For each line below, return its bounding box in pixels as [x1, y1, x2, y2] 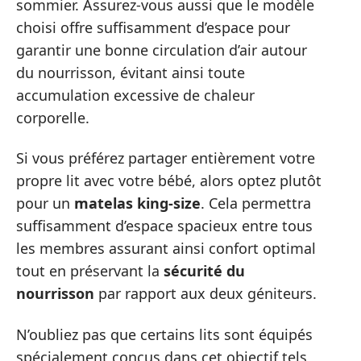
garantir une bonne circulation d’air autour [16, 39, 307, 60]
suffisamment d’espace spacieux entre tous [16, 216, 313, 236]
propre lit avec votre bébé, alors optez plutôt [16, 171, 322, 191]
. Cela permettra [201, 193, 311, 214]
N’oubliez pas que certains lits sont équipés [16, 324, 313, 344]
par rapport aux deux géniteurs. [94, 284, 317, 304]
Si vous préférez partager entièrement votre [16, 148, 315, 168]
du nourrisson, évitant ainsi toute [16, 62, 245, 82]
